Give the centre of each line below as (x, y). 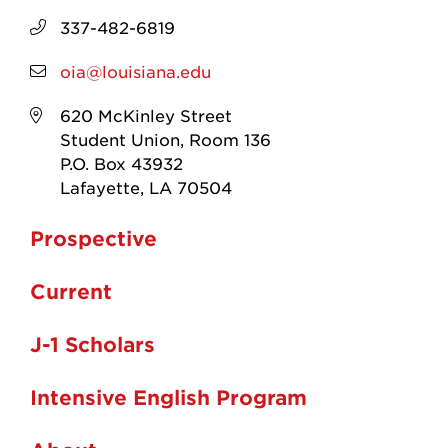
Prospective (93, 238)
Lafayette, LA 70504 (146, 186)
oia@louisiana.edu (135, 70)
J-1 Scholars (92, 344)
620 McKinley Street (146, 114)
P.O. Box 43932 (121, 162)
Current (71, 291)
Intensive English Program (168, 397)
